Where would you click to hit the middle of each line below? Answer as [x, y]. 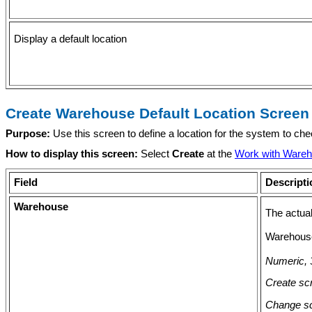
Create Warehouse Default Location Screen [157, 113]
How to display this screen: [73, 154]
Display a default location [70, 39]
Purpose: [29, 133]
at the [219, 154]
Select [156, 154]
